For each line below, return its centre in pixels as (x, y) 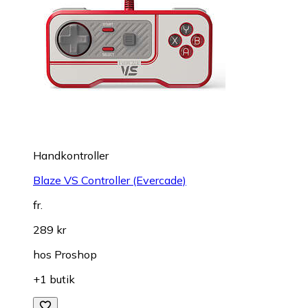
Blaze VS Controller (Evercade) (110, 180)
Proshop (76, 255)
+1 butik (54, 279)
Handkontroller (71, 156)
